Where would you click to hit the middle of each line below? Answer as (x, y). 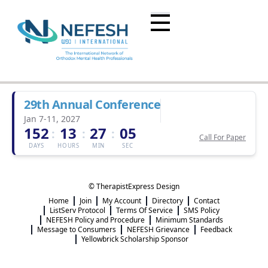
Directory (167, 201)
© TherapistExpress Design (134, 186)
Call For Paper (223, 137)
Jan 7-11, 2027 (52, 119)
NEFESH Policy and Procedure (95, 220)
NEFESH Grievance (158, 229)
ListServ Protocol (77, 210)
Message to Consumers (77, 229)
